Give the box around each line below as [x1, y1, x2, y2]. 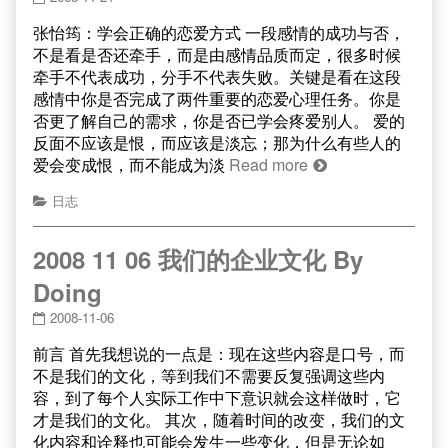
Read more [229, 153, 308, 176]
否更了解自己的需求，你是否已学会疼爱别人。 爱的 [33, 109, 405, 132]
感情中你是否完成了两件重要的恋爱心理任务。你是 [33, 87, 401, 110]
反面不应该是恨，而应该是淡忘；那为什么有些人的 [33, 131, 401, 154]
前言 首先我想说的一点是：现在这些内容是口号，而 [33, 342, 405, 365]
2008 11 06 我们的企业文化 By [33, 242, 363, 276]
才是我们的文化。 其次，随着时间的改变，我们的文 [33, 408, 405, 431]
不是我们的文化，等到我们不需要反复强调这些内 [33, 364, 385, 387]
